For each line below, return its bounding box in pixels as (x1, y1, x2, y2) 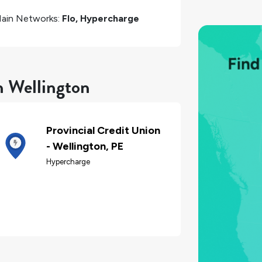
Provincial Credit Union (46, 124, 160, 137)
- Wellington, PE (46, 140, 123, 153)
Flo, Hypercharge (62, 12, 139, 24)
